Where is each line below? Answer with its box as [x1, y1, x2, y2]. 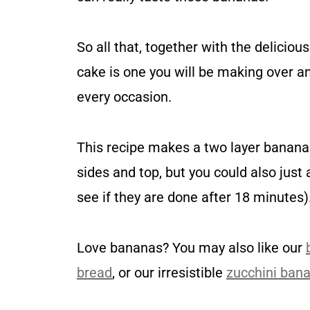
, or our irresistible [112, 264, 226, 281]
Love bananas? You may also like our [77, 239, 306, 256]
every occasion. [77, 89, 172, 105]
